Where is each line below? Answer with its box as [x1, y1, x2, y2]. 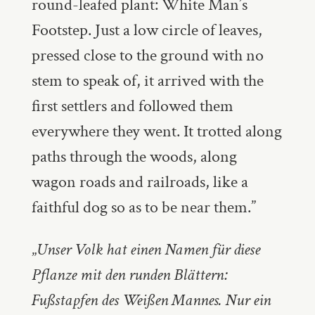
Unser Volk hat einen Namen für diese [36, 238, 260, 260]
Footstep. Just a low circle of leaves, [31, 18, 262, 41]
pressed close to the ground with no [31, 44, 264, 66]
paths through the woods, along [31, 145, 237, 167]
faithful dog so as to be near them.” [31, 195, 259, 218]
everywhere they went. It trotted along [31, 120, 282, 142]
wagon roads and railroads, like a [31, 170, 248, 193]
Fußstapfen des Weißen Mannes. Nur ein [31, 288, 271, 311]
